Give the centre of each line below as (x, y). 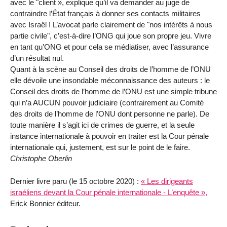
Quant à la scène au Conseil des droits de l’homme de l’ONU (110, 69)
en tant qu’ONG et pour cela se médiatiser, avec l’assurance (109, 47)
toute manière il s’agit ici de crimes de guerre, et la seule (102, 125)
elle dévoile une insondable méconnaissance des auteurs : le (110, 80)
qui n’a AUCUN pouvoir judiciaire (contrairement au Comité (107, 102)
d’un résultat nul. (37, 58)
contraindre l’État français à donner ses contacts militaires (105, 13)
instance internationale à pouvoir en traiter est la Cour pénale (109, 136)
